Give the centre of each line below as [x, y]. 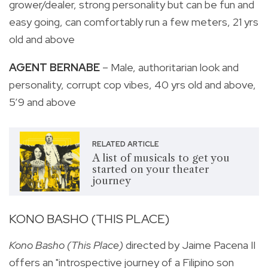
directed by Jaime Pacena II [189, 245]
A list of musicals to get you [161, 158]
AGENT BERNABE [54, 67]
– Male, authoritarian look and [169, 67]
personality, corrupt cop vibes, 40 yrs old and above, [133, 84]
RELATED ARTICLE [125, 144]
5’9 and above [42, 102]
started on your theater [150, 170]
